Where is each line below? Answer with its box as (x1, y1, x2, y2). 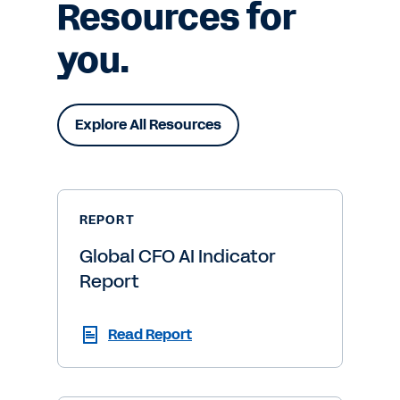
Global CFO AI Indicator (79, 244, 276, 269)
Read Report (108, 324, 192, 345)
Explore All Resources (75, 114, 221, 135)
